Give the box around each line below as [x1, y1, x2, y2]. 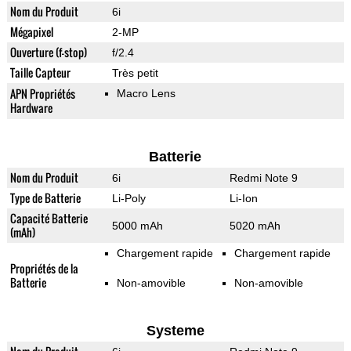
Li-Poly [111, 192, 146, 205]
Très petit [111, 67, 158, 80]
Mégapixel [9, 24, 53, 41]
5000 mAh [111, 219, 163, 233]
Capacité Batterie [9, 210, 88, 227]
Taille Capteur [9, 64, 71, 81]
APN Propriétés [9, 85, 75, 103]
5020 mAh [229, 219, 280, 233]
